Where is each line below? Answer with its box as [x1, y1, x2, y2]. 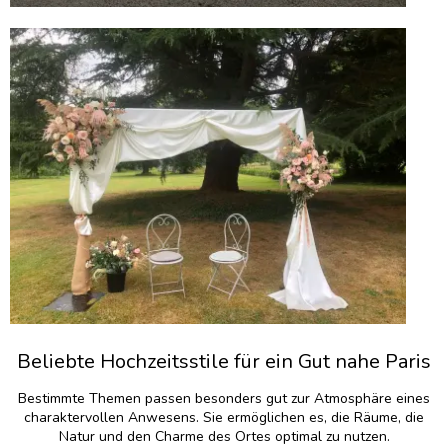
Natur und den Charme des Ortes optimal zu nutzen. [58, 426, 390, 446]
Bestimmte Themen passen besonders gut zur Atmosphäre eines [18, 388, 430, 408]
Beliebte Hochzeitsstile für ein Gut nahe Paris [17, 347, 431, 375]
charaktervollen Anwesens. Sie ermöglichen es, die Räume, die [24, 407, 424, 427]
